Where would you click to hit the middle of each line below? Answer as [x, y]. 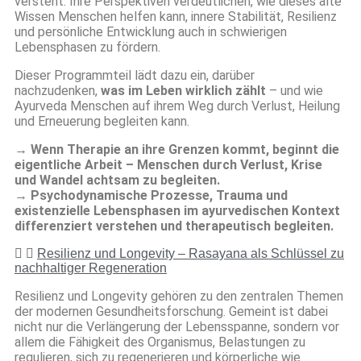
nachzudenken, [58, 90]
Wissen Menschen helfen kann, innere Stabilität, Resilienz [176, 16]
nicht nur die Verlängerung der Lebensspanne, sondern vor [177, 326]
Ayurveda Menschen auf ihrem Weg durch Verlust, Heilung [177, 106]
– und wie [295, 90]
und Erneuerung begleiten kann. [102, 121]
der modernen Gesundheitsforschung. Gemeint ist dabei [171, 311]
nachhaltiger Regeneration [91, 268]
